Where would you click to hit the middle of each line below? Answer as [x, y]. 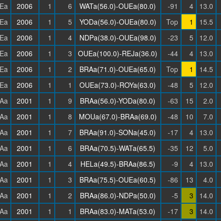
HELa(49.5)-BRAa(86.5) [118, 164]
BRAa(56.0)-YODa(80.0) [118, 101]
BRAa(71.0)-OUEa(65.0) [118, 69]
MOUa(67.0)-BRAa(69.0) [118, 116]
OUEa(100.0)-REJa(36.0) [118, 53]
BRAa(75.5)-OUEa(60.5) [118, 180]
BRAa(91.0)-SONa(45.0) [118, 132]
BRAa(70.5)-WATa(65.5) [118, 148]
